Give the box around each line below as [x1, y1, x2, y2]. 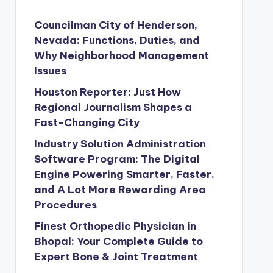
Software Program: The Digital [34, 152, 200, 166]
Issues [34, 64, 66, 77]
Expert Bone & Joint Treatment [34, 250, 198, 263]
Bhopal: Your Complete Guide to [34, 235, 203, 248]
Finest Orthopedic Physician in [34, 219, 196, 233]
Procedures [34, 198, 97, 211]
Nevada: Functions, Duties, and [34, 34, 200, 47]
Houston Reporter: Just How [34, 85, 181, 99]
